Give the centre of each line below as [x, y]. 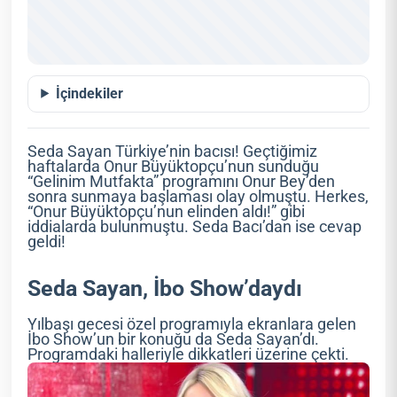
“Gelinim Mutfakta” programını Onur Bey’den [182, 181]
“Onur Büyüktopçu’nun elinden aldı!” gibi [167, 211]
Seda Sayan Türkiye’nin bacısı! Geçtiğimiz [173, 151]
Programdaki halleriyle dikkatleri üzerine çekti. [189, 354]
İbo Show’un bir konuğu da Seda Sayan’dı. [174, 339]
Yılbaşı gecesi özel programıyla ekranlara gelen [192, 324]
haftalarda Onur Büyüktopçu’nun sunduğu [174, 166]
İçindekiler [90, 93]
